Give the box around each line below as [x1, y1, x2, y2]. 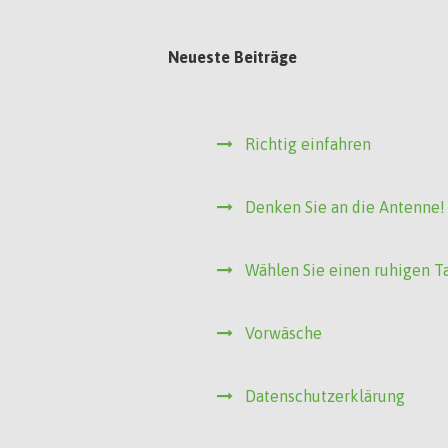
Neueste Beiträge [168, 48, 298, 67]
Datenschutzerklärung [245, 387, 406, 406]
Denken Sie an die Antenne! [245, 198, 446, 217]
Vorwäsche [245, 324, 323, 343]
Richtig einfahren [245, 135, 372, 154]
